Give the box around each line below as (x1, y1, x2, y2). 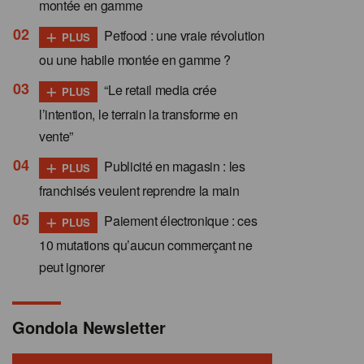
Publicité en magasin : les (101, 156, 245, 175)
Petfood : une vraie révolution (101, 26, 265, 45)
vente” (39, 126, 74, 145)
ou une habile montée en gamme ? (39, 50, 232, 70)
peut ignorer (39, 257, 106, 276)
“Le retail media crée (101, 80, 217, 100)
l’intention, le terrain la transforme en (39, 104, 238, 123)
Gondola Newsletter (12, 314, 166, 339)
